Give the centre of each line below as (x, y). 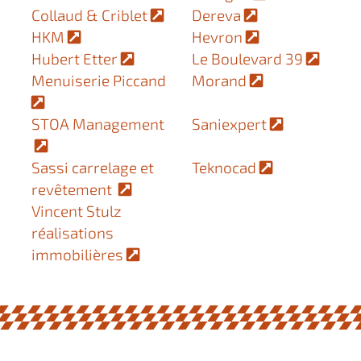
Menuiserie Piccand (100, 80)
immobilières (79, 254)
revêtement (75, 189)
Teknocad (226, 167)
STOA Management (98, 123)
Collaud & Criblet (91, 15)
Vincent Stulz (76, 210)
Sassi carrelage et (92, 167)
